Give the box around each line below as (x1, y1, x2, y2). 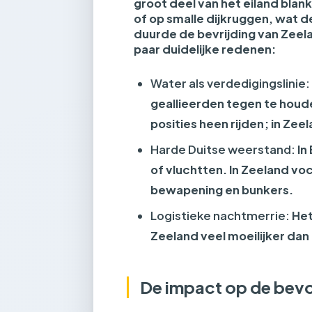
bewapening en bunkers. (150, 182, 294, 197)
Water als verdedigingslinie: (150, 75, 311, 91)
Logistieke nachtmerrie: (150, 208, 290, 223)
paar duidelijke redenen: (134, 42, 276, 57)
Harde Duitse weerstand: (150, 141, 296, 157)
